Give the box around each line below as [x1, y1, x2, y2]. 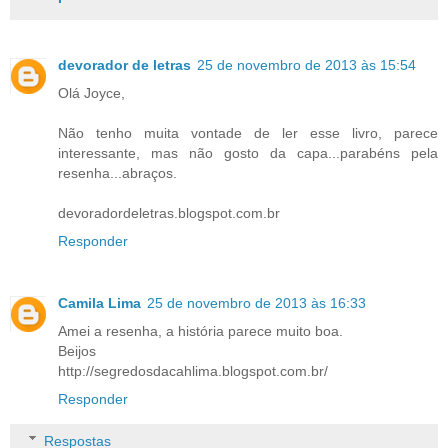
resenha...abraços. [58, 165, 177, 182]
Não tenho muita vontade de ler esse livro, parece [58, 125, 438, 142]
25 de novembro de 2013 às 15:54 [197, 57, 416, 74]
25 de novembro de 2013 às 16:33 [147, 295, 366, 312]
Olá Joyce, [58, 85, 125, 102]
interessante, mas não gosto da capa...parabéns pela [58, 145, 438, 162]
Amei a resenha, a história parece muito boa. [58, 323, 343, 340]
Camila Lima [58, 295, 141, 312]
